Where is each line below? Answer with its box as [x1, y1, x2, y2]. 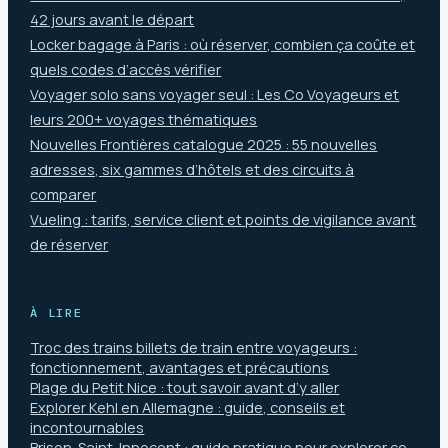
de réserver [30, 235, 109, 255]
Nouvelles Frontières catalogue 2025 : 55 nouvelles [30, 135, 378, 155]
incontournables [30, 418, 145, 438]
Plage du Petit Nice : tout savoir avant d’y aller [30, 378, 340, 398]
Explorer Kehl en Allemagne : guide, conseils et [30, 398, 346, 418]
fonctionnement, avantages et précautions [30, 358, 330, 378]
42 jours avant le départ [30, 10, 195, 30]
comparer [30, 185, 97, 205]
